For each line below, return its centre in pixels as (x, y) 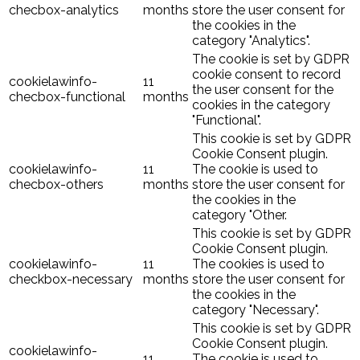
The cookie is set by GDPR (271, 59)
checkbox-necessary (71, 280)
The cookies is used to (258, 264)
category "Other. (239, 215)
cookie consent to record (266, 75)
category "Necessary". (256, 310)
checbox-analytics (64, 10)
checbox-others (56, 185)
